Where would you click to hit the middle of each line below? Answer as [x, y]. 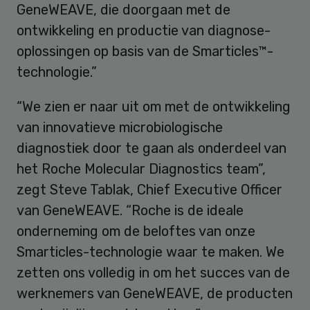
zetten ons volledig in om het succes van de [153, 272]
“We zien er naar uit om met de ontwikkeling [154, 106]
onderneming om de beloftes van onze [136, 231]
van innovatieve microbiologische [120, 127]
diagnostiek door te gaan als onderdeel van [152, 148]
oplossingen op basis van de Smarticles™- [145, 51]
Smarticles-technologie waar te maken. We [151, 252]
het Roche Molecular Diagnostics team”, [141, 168]
